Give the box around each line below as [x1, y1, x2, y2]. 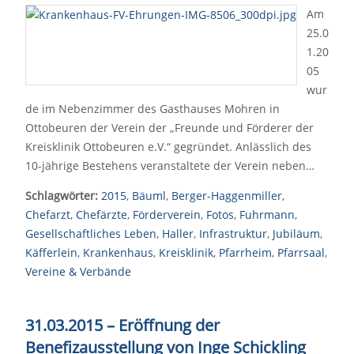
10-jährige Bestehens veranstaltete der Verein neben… [25, 158, 314, 173]
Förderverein [133, 207, 201, 222]
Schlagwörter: [25, 188, 98, 203]
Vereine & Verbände [25, 264, 131, 279]
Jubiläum [273, 226, 320, 241]
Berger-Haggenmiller [171, 188, 282, 203]
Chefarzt [25, 207, 70, 222]
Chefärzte [76, 207, 127, 222]
